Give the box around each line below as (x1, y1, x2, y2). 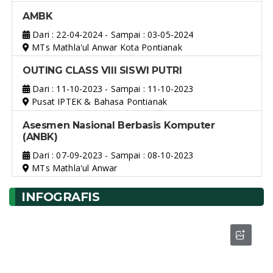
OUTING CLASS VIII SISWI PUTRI (23, 65, 182, 77)
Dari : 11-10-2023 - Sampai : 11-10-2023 (30, 83, 194, 95)
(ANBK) (23, 130, 58, 143)
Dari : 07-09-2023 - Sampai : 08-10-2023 (30, 149, 194, 161)
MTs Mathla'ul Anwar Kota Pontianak (29, 41, 182, 53)
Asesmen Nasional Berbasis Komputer (23, 119, 215, 131)
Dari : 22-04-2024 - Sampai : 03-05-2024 (30, 28, 194, 40)
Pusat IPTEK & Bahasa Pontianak (29, 96, 168, 108)
